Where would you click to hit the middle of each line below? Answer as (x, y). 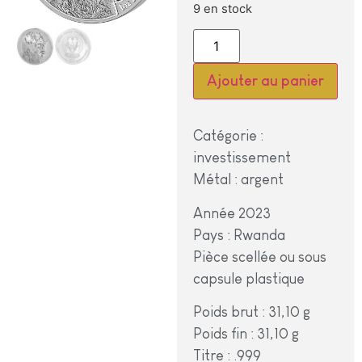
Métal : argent (238, 180)
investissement (242, 158)
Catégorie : (228, 136)
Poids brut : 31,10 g (251, 312)
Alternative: (278, 40)
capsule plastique (248, 278)
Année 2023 (232, 213)
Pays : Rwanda (239, 235)
